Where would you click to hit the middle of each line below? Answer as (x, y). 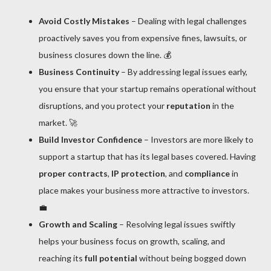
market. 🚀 (58, 122)
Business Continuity (79, 71)
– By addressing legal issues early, (183, 71)
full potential (111, 258)
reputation (188, 105)
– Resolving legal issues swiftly (176, 224)
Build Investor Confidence (90, 139)
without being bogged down (192, 258)
